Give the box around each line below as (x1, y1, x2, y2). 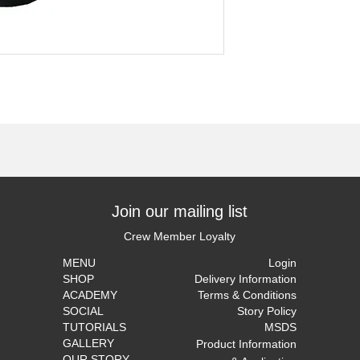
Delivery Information (194, 272, 297, 285)
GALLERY (63, 337, 114, 350)
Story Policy (237, 305, 297, 317)
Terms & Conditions (198, 288, 297, 301)
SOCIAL (63, 305, 104, 317)
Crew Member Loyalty (124, 230, 235, 243)
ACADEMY (63, 288, 117, 301)
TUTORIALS (63, 321, 126, 333)
